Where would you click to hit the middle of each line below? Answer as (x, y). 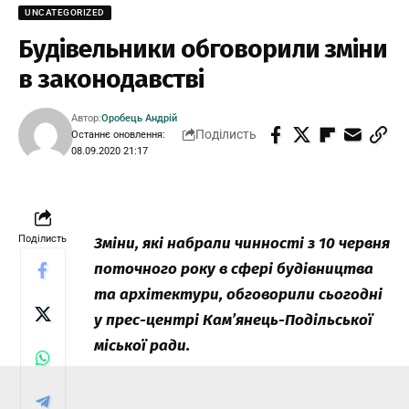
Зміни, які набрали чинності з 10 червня (242, 243)
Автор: (87, 118)
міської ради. (142, 345)
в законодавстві (111, 79)
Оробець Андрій (140, 118)
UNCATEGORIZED (65, 12)
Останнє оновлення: (119, 134)
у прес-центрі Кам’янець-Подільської (233, 320)
